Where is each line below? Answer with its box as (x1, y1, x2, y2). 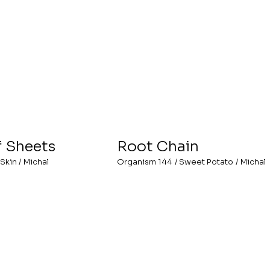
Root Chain (117, 136, 199, 155)
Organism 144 (117, 157, 172, 168)
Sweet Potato (179, 157, 234, 168)
